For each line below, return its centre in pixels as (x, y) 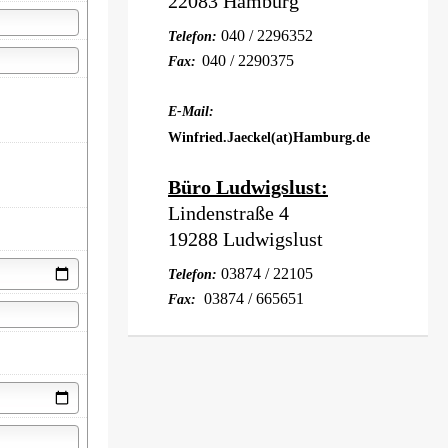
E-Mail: (191, 111)
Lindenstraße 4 (228, 213)
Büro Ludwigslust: (248, 187)
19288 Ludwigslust (245, 239)
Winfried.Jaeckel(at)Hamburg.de (269, 137)
